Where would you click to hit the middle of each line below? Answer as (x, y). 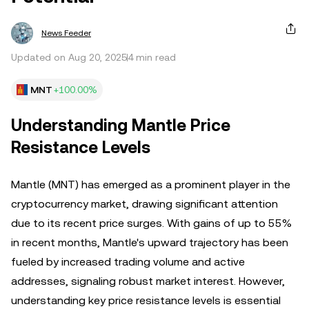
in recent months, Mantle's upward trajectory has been (150, 242)
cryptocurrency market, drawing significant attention (144, 204)
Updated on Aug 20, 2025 (69, 57)
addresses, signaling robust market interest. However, (148, 281)
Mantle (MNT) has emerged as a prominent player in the (151, 185)
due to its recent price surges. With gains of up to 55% (151, 223)
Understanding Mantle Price (121, 126)
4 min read (152, 57)
